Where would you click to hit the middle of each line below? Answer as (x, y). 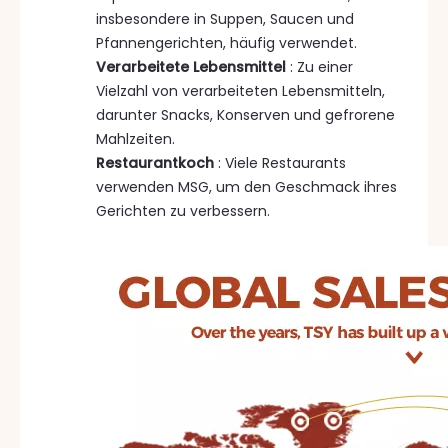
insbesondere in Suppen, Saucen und (225, 18)
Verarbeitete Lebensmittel (193, 66)
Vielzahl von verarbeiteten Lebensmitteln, (240, 90)
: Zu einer (321, 66)
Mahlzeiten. (135, 138)
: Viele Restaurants (282, 162)
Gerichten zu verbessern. (183, 210)
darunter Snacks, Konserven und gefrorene (245, 114)
